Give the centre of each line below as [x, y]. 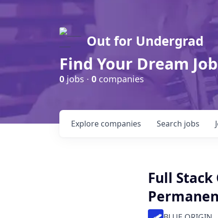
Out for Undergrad [145, 41]
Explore [86, 124]
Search [170, 124]
